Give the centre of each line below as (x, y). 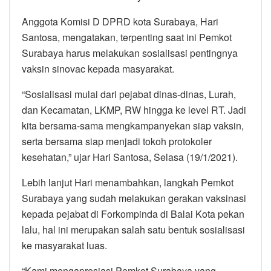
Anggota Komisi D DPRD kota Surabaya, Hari (120, 21)
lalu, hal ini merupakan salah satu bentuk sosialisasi (133, 229)
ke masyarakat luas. (64, 245)
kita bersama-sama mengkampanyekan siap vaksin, (133, 125)
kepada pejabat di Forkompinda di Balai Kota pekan (133, 214)
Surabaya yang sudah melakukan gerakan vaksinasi (134, 198)
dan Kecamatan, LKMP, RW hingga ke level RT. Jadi (134, 109)
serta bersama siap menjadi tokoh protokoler (117, 141)
